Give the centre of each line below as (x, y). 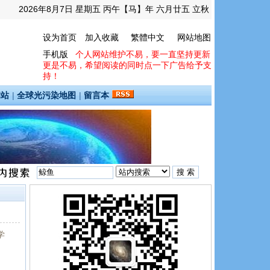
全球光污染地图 (46, 95)
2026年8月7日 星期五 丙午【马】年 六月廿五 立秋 (114, 9)
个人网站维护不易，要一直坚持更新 (143, 54)
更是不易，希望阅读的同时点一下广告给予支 (127, 65)
